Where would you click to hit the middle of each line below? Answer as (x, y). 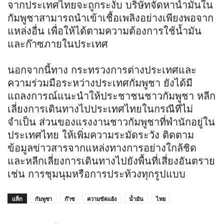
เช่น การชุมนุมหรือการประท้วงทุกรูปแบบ (96, 174)
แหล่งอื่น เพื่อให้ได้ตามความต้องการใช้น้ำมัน (104, 31)
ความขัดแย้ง (102, 199)
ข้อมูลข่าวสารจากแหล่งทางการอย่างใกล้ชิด (102, 148)
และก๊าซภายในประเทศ (58, 44)
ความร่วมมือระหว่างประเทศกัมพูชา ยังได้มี (100, 83)
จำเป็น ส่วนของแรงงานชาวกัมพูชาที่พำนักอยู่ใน (111, 122)
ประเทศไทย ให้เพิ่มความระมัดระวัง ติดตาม (101, 135)
